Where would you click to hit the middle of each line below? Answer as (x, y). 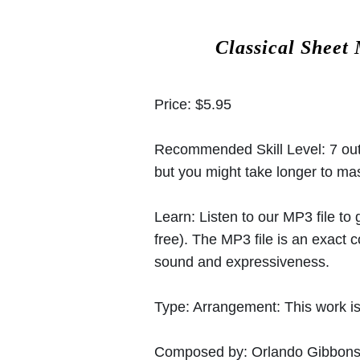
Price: (175, 104)
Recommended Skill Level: (242, 149)
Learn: (175, 217)
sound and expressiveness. (242, 262)
